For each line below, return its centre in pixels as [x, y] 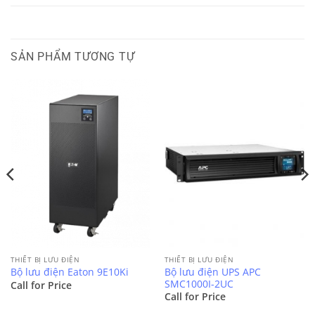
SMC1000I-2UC [199, 283]
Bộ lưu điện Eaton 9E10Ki [69, 272]
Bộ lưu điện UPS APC [212, 271]
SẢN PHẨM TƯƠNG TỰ [73, 57]
